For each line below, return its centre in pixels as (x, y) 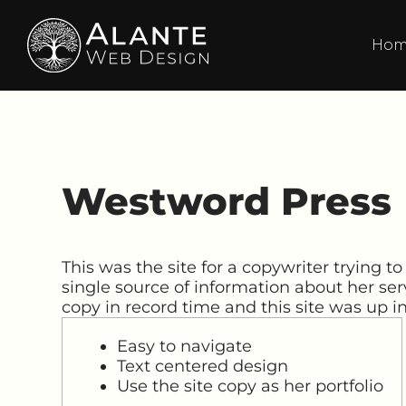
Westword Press (227, 201)
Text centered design (203, 366)
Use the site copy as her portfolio (250, 386)
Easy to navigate (184, 346)
